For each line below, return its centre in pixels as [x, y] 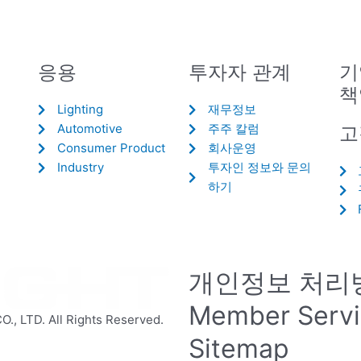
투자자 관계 [239, 72]
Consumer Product [112, 148]
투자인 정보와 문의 [259, 167]
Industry [81, 167]
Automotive [90, 129]
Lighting [81, 109]
